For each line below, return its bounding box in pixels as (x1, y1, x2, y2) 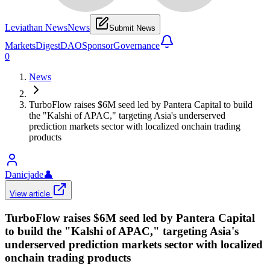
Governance (113, 40, 160, 51)
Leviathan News (5, 22, 67, 33)
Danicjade (5, 169, 43, 180)
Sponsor (82, 40, 113, 51)
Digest (36, 40, 60, 51)
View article (10, 189, 52, 198)
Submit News (109, 23, 155, 33)
